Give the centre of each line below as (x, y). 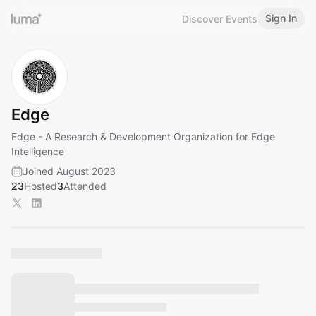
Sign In (281, 18)
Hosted (41, 186)
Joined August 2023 (69, 171)
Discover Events (220, 18)
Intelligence (38, 151)
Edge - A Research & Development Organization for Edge (143, 136)
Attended (85, 186)
